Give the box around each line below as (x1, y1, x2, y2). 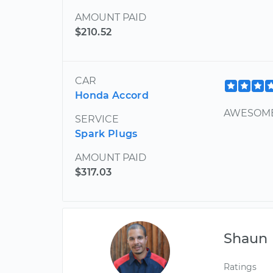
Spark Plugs (75, 128, 138, 140)
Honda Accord (75, 90, 149, 101)
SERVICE (75, 113, 119, 125)
